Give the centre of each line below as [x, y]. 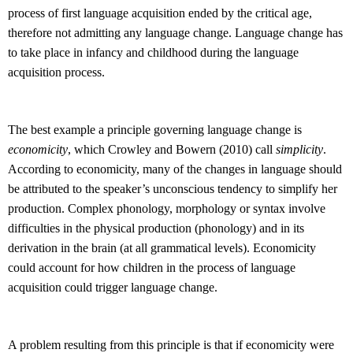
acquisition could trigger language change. [113, 288]
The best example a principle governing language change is [155, 130]
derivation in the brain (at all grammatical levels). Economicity [162, 248]
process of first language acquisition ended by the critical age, [160, 13]
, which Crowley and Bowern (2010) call [172, 150]
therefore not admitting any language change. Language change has [175, 33]
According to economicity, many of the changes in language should [175, 169]
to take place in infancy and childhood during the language [153, 53]
